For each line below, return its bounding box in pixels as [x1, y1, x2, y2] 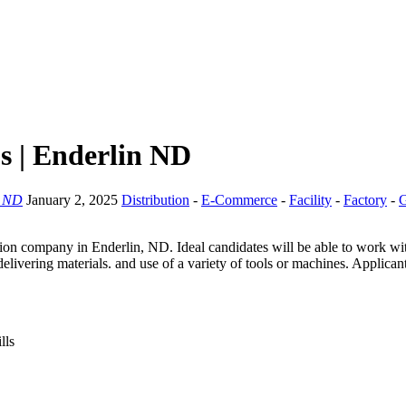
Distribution [121, 191, 189, 208]
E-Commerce [201, 191, 277, 208]
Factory [343, 191, 387, 208]
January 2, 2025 [26, 191, 121, 208]
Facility [289, 191, 332, 208]
